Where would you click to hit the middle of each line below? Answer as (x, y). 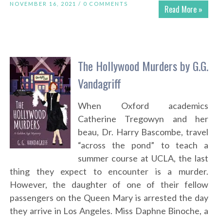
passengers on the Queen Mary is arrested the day (109, 198)
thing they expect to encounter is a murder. (109, 172)
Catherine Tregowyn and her (143, 119)
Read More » (183, 9)
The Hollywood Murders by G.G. (143, 66)
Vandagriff (100, 83)
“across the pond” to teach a (143, 145)
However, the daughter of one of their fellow (109, 185)
